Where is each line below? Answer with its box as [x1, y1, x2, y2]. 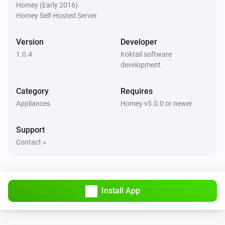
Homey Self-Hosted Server [16, 11, 97, 20]
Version [16, 37, 44, 47]
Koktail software [121, 50, 172, 58]
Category [16, 86, 49, 96]
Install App [101, 185, 140, 195]
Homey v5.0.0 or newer [121, 99, 192, 107]
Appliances [16, 99, 50, 107]
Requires [121, 86, 153, 96]
